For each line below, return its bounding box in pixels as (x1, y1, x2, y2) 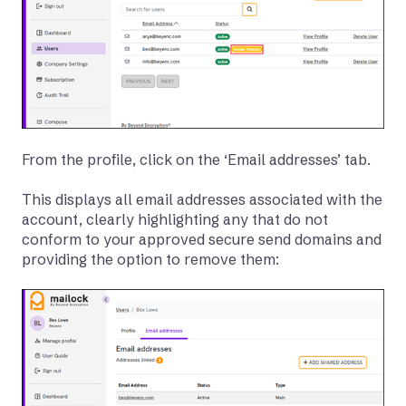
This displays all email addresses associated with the (22, 190, 382, 209)
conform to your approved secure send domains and (22, 230, 382, 249)
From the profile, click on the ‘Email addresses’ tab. (22, 150, 371, 169)
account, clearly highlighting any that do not (22, 210, 328, 229)
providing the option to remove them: (22, 250, 279, 269)
